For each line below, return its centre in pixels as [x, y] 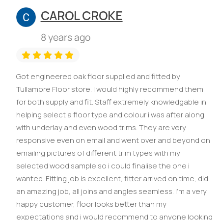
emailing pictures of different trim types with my [98, 153]
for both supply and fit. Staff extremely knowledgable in [111, 102]
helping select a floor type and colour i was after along [110, 115]
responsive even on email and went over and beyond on [113, 140]
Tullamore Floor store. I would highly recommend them [110, 89]
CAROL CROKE [82, 15]
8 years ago [65, 37]
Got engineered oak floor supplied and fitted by [98, 77]
